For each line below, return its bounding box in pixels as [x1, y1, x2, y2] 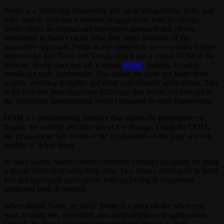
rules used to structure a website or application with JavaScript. [4, 15, 201, 24]
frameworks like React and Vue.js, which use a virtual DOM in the [4, 51, 214, 60]
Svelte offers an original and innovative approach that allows [4, 24, 194, 33]
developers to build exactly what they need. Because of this [4, 33, 190, 42]
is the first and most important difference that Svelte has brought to [4, 87, 212, 96]
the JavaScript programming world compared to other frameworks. [4, 96, 213, 105]
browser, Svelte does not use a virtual [4, 60, 123, 69]
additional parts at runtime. [4, 184, 87, 193]
